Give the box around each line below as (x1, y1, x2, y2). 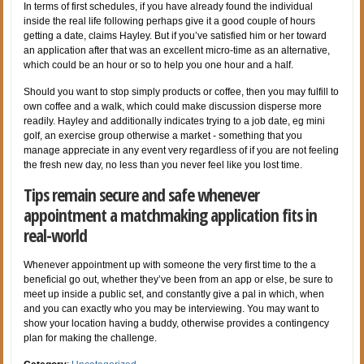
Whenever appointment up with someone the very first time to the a (24, 258, 317, 271)
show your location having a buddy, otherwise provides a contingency (24, 317, 330, 329)
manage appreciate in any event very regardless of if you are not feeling (24, 144, 340, 156)
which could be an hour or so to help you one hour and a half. (24, 58, 294, 71)
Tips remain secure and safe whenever (24, 182, 260, 206)
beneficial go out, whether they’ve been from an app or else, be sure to (24, 273, 334, 285)
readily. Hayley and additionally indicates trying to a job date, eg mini (24, 115, 326, 127)
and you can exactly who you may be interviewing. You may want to (24, 302, 320, 314)
